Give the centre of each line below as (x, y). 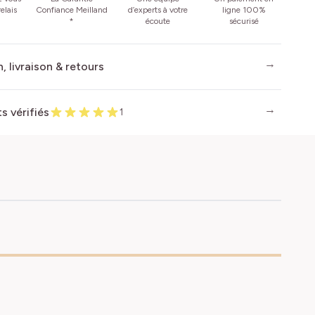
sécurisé (244, 21)
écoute (157, 21)
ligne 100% (244, 10)
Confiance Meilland (71, 10)
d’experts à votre (157, 10)
